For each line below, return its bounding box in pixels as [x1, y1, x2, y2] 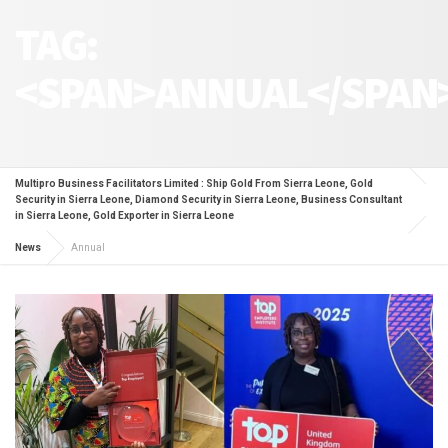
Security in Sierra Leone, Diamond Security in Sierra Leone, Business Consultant [15, 194, 402, 206]
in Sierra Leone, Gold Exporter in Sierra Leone [15, 210, 234, 222]
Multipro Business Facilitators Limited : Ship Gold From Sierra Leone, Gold [15, 178, 373, 190]
